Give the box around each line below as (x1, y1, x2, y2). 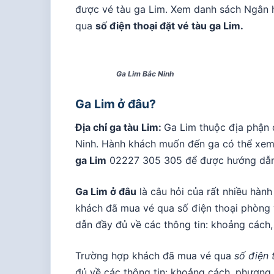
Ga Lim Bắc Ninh (116, 68, 174, 78)
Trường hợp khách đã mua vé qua (75, 249, 234, 262)
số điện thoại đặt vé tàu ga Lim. (95, 19, 243, 32)
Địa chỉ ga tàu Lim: (75, 120, 164, 133)
